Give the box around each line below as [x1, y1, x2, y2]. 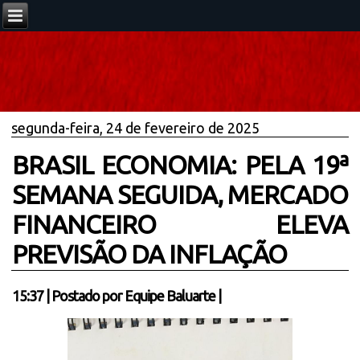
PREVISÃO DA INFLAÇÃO [12, 239, 288, 268]
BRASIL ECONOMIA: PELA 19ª [12, 150, 348, 179]
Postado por [51, 288, 125, 304]
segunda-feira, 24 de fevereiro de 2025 [11, 120, 260, 136]
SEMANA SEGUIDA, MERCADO [12, 180, 348, 209]
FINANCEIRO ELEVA [12, 210, 348, 239]
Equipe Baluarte [125, 288, 216, 304]
